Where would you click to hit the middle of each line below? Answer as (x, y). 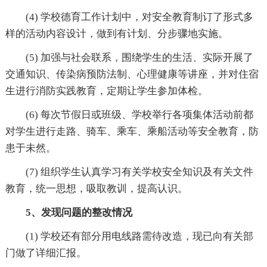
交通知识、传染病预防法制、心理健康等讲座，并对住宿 (132, 74)
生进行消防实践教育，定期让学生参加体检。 (106, 91)
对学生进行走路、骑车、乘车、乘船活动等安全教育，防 (132, 131)
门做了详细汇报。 (46, 253)
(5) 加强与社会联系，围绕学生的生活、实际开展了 (139, 57)
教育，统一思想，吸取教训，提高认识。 (96, 188)
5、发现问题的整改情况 (79, 212)
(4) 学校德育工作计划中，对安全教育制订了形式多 (139, 17)
